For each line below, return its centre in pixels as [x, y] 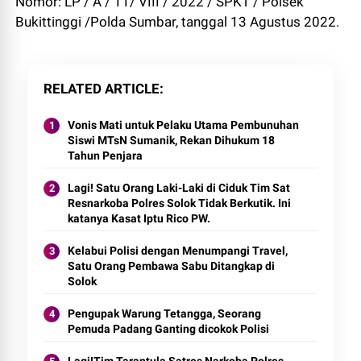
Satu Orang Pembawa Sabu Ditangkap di [172, 266]
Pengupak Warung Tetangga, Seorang [165, 313]
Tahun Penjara [106, 155]
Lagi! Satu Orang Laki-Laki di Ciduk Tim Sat [179, 187]
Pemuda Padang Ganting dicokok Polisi [169, 328]
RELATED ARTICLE [102, 88]
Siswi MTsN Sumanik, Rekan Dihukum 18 [172, 140]
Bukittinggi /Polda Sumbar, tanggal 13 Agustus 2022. [178, 21]
